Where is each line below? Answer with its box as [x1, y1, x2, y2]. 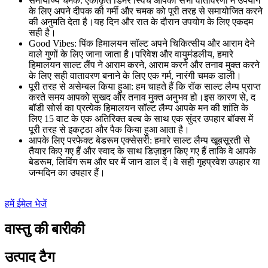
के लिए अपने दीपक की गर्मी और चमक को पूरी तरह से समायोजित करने [29, 6, 263, 17]
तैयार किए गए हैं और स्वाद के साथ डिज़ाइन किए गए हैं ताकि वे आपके [29, 146, 256, 157]
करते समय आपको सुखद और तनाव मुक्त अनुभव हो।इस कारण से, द [29, 92, 255, 103]
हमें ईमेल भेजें [5, 199, 47, 209]
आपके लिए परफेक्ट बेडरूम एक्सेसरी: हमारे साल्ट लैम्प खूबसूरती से [29, 135, 250, 146]
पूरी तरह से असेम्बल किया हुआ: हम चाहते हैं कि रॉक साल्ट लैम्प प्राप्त [29, 81, 261, 92]
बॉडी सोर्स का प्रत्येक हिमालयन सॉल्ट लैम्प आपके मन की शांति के [29, 103, 248, 114]
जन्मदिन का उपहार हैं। [29, 167, 105, 178]
